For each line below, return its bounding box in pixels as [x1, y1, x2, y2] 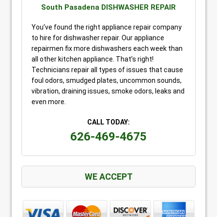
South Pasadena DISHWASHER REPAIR [41, 2, 176, 12]
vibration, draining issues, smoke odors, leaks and [31, 87, 185, 95]
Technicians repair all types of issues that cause [31, 65, 183, 74]
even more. [31, 97, 66, 106]
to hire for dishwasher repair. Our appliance [31, 33, 164, 42]
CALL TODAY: [87, 118, 130, 126]
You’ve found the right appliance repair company [31, 23, 182, 31]
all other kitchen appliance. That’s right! [31, 55, 154, 63]
